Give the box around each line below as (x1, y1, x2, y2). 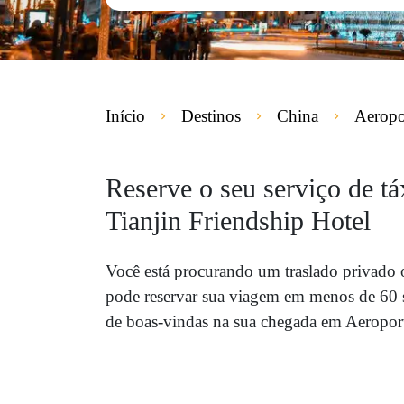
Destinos (181, 106, 241, 125)
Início (106, 106, 145, 125)
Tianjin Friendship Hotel (106, 206, 371, 235)
